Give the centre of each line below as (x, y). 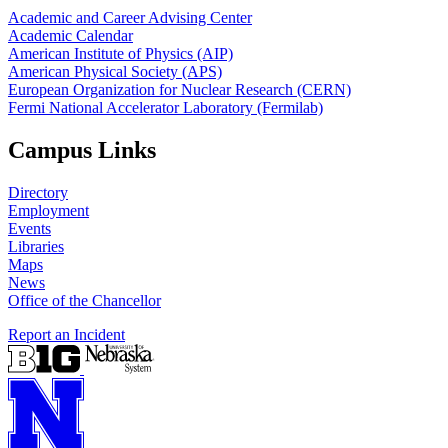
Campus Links (82, 150)
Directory (38, 193)
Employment (48, 211)
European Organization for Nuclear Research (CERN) (179, 90)
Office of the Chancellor (84, 301)
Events (29, 229)
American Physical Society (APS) (115, 72)
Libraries (36, 247)
